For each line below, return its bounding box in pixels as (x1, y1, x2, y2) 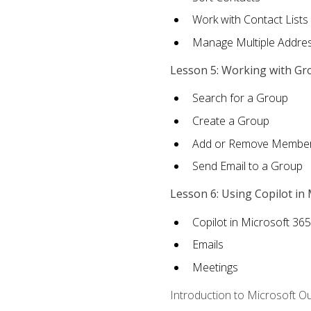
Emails (192, 237, 224, 253)
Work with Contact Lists (192, 12, 308, 28)
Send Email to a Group (192, 158, 303, 174)
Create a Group (192, 112, 269, 128)
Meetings (192, 259, 238, 275)
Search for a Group (192, 90, 288, 106)
